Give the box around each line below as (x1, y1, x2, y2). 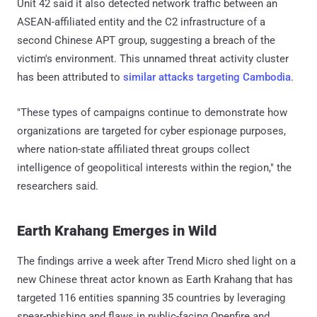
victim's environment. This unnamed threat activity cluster (17, 52, 289, 65)
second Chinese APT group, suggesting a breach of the (17, 33, 275, 47)
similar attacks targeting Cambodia (123, 70, 291, 83)
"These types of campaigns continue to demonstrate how (17, 105, 287, 119)
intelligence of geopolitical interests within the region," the (17, 161, 292, 174)
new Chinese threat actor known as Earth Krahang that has (17, 272, 293, 286)
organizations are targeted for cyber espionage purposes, (17, 124, 286, 137)
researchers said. (17, 179, 98, 192)
